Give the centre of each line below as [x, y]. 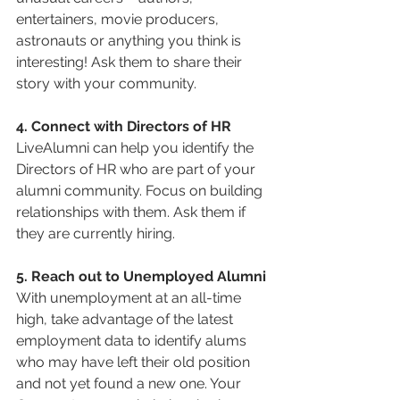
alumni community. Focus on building [141, 191]
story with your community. [106, 83]
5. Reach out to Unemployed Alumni [141, 276]
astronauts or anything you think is [130, 41]
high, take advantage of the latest [126, 319]
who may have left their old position [135, 362]
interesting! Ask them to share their [131, 62]
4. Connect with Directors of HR [124, 126]
